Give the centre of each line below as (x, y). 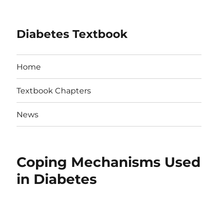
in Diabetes (57, 179)
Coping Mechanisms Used (109, 162)
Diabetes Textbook (72, 34)
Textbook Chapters (54, 91)
